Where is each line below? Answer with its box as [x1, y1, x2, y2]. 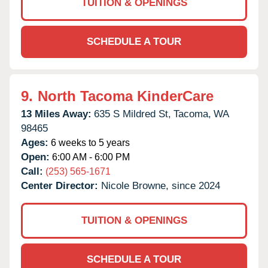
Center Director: [21, 179, 101, 191]
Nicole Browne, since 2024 [101, 179, 220, 191]
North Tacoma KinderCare [38, 87, 214, 104]
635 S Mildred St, [94, 108, 171, 120]
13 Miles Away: [21, 108, 92, 120]
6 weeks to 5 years [48, 137, 130, 148]
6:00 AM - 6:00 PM [50, 151, 130, 162]
